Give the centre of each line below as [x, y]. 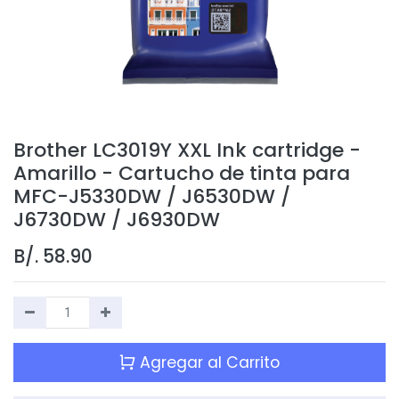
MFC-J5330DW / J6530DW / [152, 196]
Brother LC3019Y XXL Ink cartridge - [187, 150]
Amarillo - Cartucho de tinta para [182, 173]
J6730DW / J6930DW [117, 219]
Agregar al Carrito [208, 362]
